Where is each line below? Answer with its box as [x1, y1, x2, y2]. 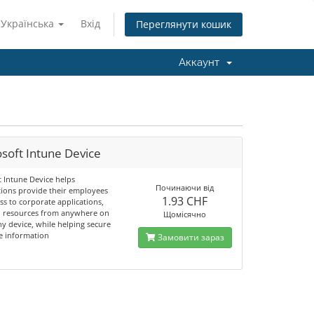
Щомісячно [163, 209, 207, 219]
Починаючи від [156, 182, 214, 193]
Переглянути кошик [136, 18, 231, 32]
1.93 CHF [162, 193, 208, 209]
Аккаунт [179, 56, 225, 69]
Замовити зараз [155, 231, 224, 243]
